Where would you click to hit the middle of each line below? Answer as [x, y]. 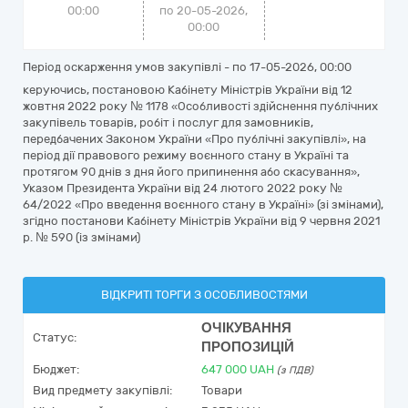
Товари [222, 390]
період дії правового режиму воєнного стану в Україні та [186, 155]
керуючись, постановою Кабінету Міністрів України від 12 [188, 90]
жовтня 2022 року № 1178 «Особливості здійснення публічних [200, 106]
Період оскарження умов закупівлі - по [136, 67]
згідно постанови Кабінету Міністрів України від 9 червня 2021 [201, 221]
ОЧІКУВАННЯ [246, 328]
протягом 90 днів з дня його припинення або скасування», [191, 172]
